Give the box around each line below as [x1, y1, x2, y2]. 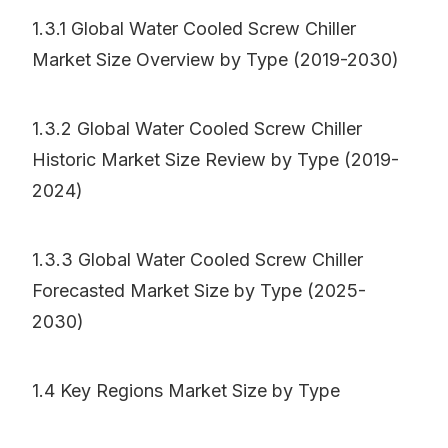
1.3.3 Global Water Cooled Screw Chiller [32, 249, 363, 271]
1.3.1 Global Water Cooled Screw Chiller [32, 18, 356, 40]
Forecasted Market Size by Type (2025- [32, 280, 366, 302]
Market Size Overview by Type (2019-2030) [32, 49, 399, 71]
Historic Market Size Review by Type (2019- [32, 149, 399, 171]
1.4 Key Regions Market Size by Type [32, 380, 340, 402]
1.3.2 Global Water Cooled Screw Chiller [32, 118, 362, 140]
